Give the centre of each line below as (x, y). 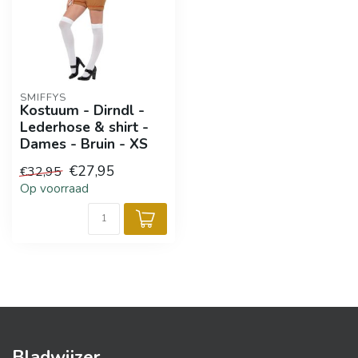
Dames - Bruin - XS (84, 144)
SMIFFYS (43, 97)
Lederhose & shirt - (84, 127)
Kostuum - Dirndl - (82, 110)
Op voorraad (54, 189)
